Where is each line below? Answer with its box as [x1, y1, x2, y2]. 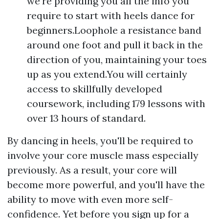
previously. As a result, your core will [7, 163, 177, 176]
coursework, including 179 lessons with [27, 97, 205, 109]
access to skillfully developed [27, 82, 162, 95]
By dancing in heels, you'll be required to [7, 134, 193, 147]
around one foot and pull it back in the [27, 38, 203, 51]
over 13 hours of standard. [27, 111, 146, 124]
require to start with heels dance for [27, 9, 195, 22]
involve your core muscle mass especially [7, 149, 198, 161]
